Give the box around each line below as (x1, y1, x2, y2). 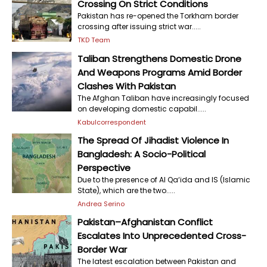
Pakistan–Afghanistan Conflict (77, 216, 213, 228)
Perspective (77, 162, 131, 174)
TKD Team (77, 35, 110, 45)
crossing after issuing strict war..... (77, 21, 201, 32)
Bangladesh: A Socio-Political (77, 148, 206, 160)
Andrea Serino (77, 199, 125, 209)
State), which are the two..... (77, 185, 175, 195)
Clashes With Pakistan (77, 80, 176, 92)
